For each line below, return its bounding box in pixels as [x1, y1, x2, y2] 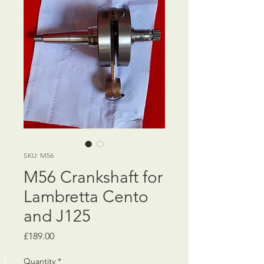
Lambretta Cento [24, 186, 148, 206]
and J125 [24, 206, 91, 226]
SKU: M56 [24, 150, 54, 160]
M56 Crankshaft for [24, 167, 163, 187]
